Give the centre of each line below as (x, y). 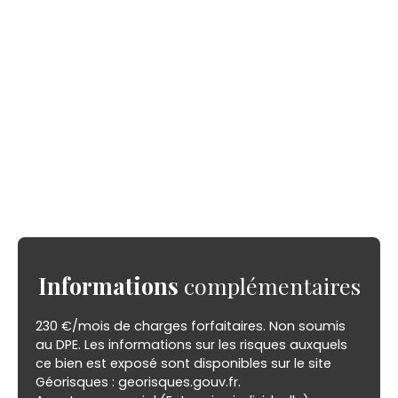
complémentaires (269, 286)
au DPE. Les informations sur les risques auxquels (191, 345)
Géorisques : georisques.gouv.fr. (138, 382)
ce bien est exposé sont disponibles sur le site (183, 364)
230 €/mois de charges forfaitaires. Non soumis (191, 326)
